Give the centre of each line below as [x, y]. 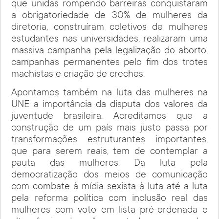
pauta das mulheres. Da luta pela [109, 164]
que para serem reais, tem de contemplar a [109, 152]
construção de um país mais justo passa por [109, 129]
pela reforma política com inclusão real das [109, 199]
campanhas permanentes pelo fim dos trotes [109, 63]
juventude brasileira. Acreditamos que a [109, 117]
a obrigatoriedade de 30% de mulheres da [109, 16]
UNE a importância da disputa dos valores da [109, 105]
